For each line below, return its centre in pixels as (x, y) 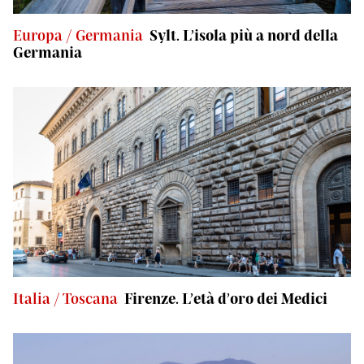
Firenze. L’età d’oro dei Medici (226, 298)
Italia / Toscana (65, 298)
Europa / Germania (78, 35)
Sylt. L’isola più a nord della (244, 35)
